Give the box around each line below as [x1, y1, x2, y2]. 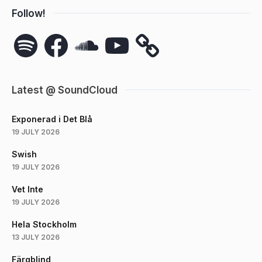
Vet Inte [12, 184, 43, 194]
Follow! [12, 7, 46, 19]
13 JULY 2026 [12, 232, 60, 242]
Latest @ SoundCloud [12, 84, 118, 96]
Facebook [42, 29, 82, 40]
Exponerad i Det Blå [12, 113, 92, 124]
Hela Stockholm [12, 219, 77, 229]
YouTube [102, 29, 139, 40]
